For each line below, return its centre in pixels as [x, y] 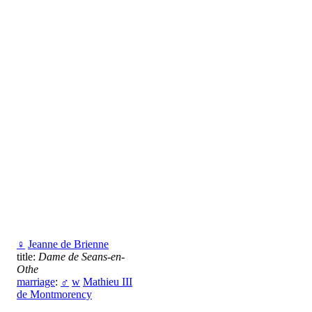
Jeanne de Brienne [68, 244]
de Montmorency [54, 294]
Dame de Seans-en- [81, 256]
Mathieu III [108, 281]
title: [28, 256]
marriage [36, 281]
